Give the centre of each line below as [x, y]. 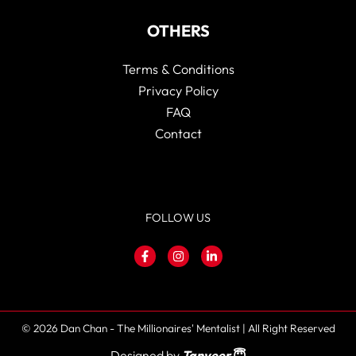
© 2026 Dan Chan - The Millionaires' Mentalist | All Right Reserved [178, 328]
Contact [178, 133]
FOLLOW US [178, 217]
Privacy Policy [178, 90]
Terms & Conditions [178, 69]
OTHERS [178, 30]
